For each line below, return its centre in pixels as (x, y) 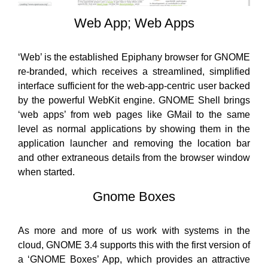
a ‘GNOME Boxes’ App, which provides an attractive (134, 260)
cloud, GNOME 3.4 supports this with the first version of (134, 245)
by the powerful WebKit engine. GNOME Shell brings (134, 100)
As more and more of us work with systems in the (134, 231)
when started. (46, 172)
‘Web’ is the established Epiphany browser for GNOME (134, 57)
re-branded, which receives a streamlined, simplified (134, 72)
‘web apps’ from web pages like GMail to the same (134, 115)
